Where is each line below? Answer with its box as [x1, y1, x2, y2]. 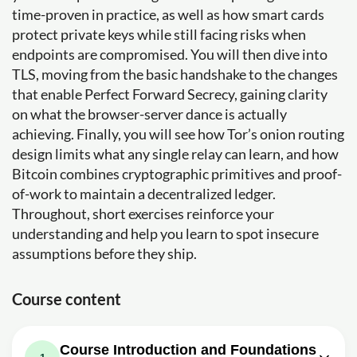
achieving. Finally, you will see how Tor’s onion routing [12, 125, 344, 143]
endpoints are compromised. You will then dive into [12, 45, 328, 63]
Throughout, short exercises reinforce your [12, 205, 274, 222]
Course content [12, 289, 121, 308]
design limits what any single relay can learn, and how [12, 145, 339, 163]
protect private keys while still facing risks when [12, 25, 306, 43]
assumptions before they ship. [12, 245, 197, 262]
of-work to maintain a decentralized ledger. [12, 185, 276, 202]
